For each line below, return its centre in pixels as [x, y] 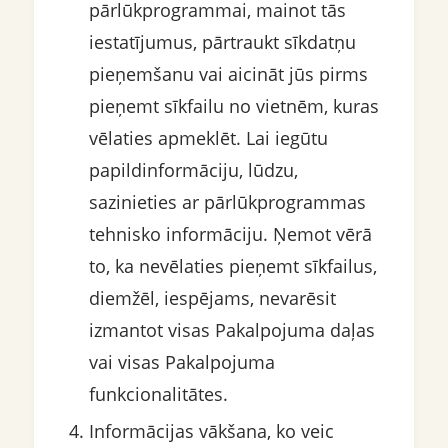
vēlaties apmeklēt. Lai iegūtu [208, 138]
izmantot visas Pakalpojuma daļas [231, 330]
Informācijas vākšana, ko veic [211, 431]
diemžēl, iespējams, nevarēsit [212, 298]
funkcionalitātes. [158, 394]
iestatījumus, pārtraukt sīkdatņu [222, 42]
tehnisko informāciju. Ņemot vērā [230, 234]
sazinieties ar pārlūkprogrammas [227, 202]
